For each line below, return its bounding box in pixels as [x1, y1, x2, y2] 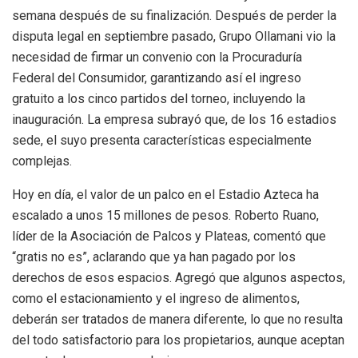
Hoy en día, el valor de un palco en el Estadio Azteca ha [12, 187, 319, 203]
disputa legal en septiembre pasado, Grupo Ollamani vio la [12, 29, 336, 45]
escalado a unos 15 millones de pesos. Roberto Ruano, [12, 208, 319, 224]
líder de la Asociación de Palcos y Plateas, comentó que [12, 229, 326, 245]
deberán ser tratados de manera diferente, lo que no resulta [12, 312, 343, 328]
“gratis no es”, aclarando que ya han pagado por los [12, 249, 296, 265]
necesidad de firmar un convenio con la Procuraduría [12, 50, 302, 66]
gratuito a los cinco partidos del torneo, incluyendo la [12, 91, 305, 107]
